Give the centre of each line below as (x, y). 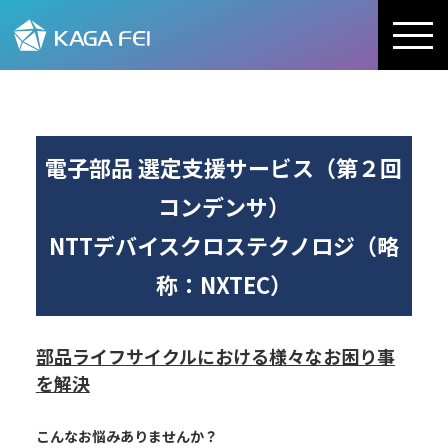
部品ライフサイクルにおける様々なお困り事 (215, 356)
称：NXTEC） (223, 284)
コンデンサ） (223, 206)
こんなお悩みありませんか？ (126, 436)
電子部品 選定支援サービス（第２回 (224, 167)
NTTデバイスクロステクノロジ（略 (223, 245)
